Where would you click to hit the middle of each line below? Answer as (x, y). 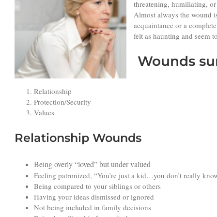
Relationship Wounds (78, 138)
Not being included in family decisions (93, 208)
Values (44, 113)
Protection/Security (62, 102)
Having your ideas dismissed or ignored (94, 197)
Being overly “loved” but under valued (92, 164)
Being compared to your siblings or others (97, 186)
